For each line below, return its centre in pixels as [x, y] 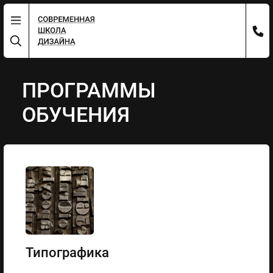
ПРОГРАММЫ [89, 90]
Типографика [67, 253]
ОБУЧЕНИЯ [76, 115]
